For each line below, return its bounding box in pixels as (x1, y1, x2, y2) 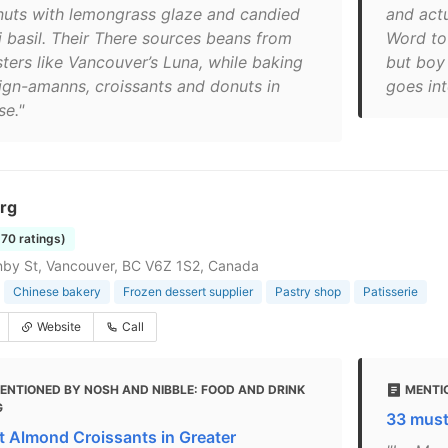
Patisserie (363, 284, 418, 299)
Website (37, 319, 81, 334)
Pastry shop (275, 284, 341, 299)
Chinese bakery (13, 284, 101, 299)
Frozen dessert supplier (123, 284, 253, 299)
